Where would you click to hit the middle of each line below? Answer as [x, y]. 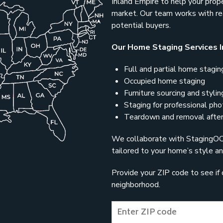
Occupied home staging [165, 81]
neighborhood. [136, 185]
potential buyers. [141, 25]
